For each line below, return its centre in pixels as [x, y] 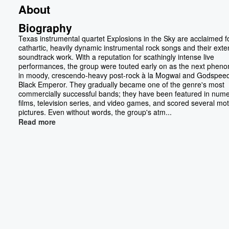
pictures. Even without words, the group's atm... [95, 112]
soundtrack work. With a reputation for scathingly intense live [116, 56]
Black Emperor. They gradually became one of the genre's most [121, 84]
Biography [45, 28]
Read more [37, 121]
